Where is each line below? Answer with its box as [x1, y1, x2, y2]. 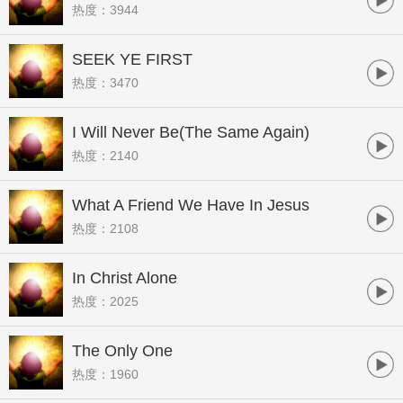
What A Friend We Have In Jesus [72, 196, 309, 214]
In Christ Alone [72, 269, 177, 287]
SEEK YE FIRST [72, 50, 193, 68]
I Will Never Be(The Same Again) [72, 123, 309, 141]
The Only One [72, 342, 173, 360]
